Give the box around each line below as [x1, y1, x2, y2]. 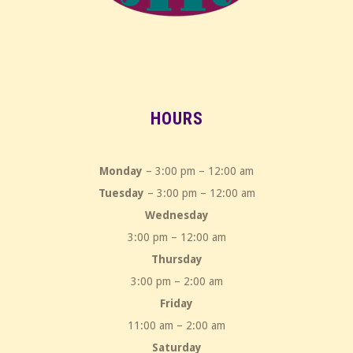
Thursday [150, 253, 203, 266]
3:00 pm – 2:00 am [130, 275, 223, 288]
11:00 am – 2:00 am [128, 319, 225, 333]
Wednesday [144, 209, 209, 222]
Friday [160, 297, 193, 310]
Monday [99, 165, 143, 178]
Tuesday [98, 187, 144, 200]
